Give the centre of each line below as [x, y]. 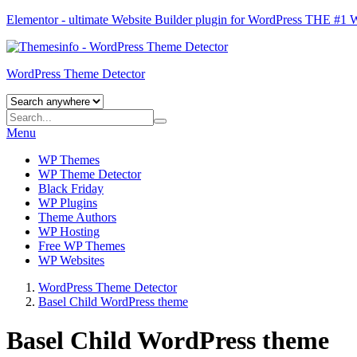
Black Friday [71, 188]
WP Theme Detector [90, 174]
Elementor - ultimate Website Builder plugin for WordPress [156, 20]
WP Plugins [68, 203]
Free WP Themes [82, 246]
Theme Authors [77, 217]
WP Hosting [69, 231]
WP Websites [71, 260]
